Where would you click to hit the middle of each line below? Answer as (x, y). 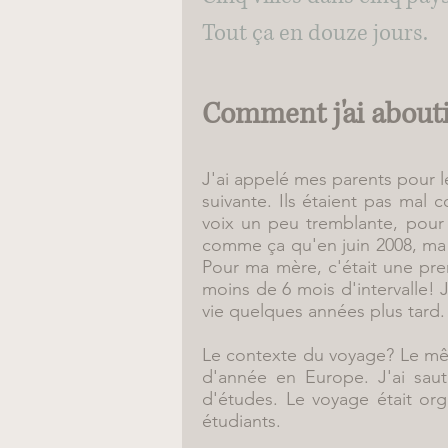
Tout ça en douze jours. (315, 33)
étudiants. (241, 421)
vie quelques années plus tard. (323, 311)
